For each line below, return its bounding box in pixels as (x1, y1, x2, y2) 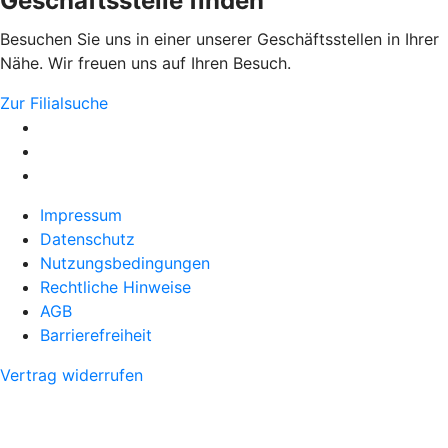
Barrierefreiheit (40, 325, 152, 346)
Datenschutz (40, 229, 135, 250)
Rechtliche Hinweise (40, 277, 191, 298)
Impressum (40, 205, 122, 226)
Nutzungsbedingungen (40, 253, 210, 274)
